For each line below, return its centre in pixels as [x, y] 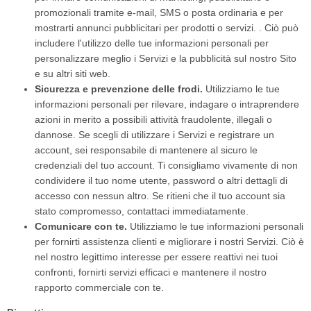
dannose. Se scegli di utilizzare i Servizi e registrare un [154, 135]
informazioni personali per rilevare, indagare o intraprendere [167, 104]
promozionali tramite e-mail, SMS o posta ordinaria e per [159, 12]
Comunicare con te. [81, 226]
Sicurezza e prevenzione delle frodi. [119, 89]
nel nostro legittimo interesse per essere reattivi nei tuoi [156, 257]
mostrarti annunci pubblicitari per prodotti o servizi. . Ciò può [167, 28]
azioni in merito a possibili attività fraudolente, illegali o [153, 119]
